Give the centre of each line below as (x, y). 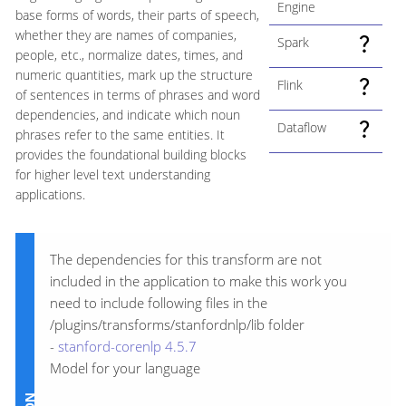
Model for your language (125, 368)
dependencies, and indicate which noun (128, 114)
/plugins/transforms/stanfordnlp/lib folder (177, 325)
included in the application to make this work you (198, 281)
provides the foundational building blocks (131, 154)
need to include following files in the (159, 303)
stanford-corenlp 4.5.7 (127, 347)
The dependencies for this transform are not (186, 260)
